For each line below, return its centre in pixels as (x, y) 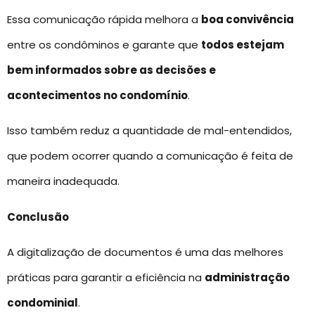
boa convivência (247, 19)
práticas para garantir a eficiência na (106, 277)
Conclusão (38, 217)
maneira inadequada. (63, 181)
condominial (43, 302)
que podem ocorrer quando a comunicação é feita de (150, 156)
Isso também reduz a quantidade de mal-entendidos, (149, 131)
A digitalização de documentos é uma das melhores (145, 252)
